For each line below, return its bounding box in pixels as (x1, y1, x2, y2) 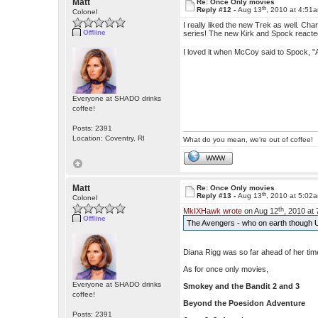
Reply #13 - (197, 192, 238, 200)
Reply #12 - (197, 6, 238, 14)
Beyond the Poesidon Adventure (183, 299, 306, 308)
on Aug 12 (242, 207, 279, 216)
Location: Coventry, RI (72, 134, 146, 143)
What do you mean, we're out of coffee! (183, 136, 314, 144)
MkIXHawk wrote (183, 207, 243, 216)
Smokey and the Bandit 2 (183, 282, 278, 291)
